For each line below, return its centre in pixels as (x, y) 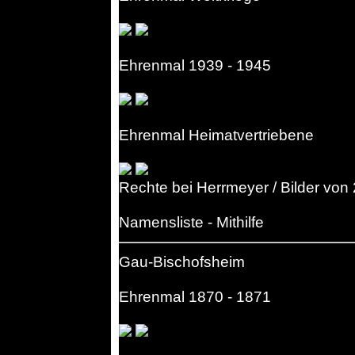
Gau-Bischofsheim (182, 262)
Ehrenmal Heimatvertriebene (216, 135)
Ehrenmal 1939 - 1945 (195, 65)
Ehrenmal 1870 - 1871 (195, 297)
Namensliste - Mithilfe (191, 222)
